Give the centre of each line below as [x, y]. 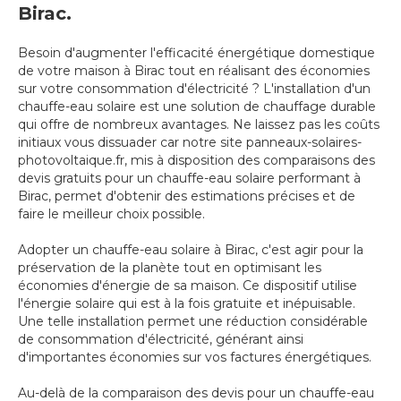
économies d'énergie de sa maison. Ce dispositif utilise [188, 286]
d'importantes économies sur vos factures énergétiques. [195, 358]
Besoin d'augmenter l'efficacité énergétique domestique [196, 53]
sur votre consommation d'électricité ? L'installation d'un [194, 89]
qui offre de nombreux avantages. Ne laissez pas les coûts [199, 125]
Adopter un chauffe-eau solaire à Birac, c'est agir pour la [191, 250]
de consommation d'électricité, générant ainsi [161, 340]
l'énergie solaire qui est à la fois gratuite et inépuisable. [187, 304]
